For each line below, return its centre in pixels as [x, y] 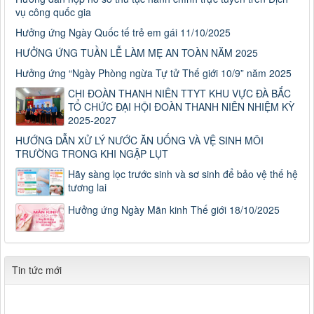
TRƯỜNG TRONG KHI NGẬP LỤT [92, 154]
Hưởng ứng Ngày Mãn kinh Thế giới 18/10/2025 [174, 210]
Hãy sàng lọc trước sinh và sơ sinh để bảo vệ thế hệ [183, 174]
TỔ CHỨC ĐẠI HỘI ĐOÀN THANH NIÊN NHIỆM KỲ [181, 107]
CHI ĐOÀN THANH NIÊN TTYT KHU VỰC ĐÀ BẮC [179, 94]
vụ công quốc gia [53, 12]
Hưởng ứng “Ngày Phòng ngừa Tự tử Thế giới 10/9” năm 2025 [153, 73]
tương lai [87, 187]
